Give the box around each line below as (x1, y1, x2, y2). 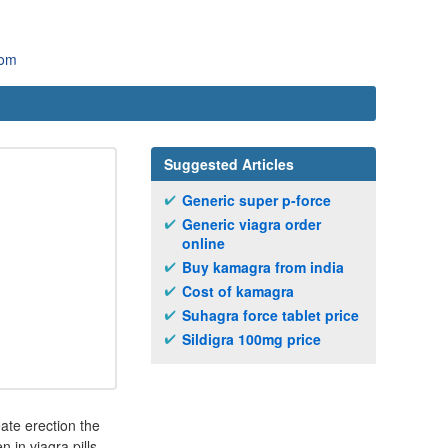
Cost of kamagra (182, 281, 294, 301)
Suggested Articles (164, 154, 294, 174)
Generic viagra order (182, 214, 321, 234)
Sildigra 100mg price (182, 329, 321, 349)
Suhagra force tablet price (182, 305, 359, 325)
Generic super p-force (182, 190, 331, 210)
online (182, 233, 225, 253)
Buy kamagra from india (182, 257, 344, 277)
